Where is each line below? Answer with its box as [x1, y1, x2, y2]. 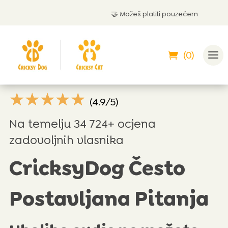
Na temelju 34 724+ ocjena [9, 116, 156, 132]
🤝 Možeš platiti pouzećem [59, 9, 146, 18]
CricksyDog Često [9, 155, 185, 182]
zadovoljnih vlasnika [9, 132, 124, 148]
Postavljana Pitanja [9, 185, 209, 213]
